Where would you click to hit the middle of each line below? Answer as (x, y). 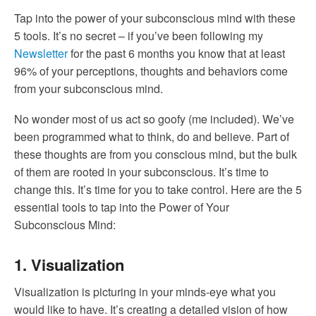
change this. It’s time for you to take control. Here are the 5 (158, 189)
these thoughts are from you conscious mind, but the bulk (156, 154)
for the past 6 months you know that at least (176, 54)
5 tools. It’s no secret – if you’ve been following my (139, 36)
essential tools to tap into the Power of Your (122, 207)
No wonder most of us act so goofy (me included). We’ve (154, 119)
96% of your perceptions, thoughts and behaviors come (151, 71)
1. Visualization (69, 264)
